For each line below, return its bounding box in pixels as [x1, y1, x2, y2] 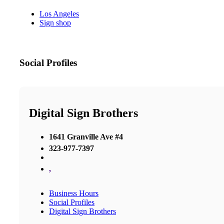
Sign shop [39, 18, 71, 27]
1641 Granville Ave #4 [49, 132, 123, 141]
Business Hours [49, 188, 98, 197]
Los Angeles [39, 9, 79, 18]
